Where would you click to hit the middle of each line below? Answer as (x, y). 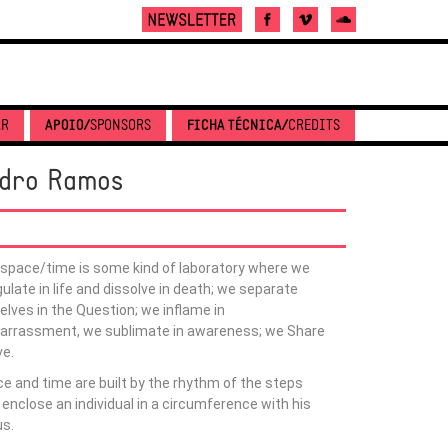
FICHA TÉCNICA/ (237, 126)
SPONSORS (120, 126)
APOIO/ (67, 126)
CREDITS (314, 126)
